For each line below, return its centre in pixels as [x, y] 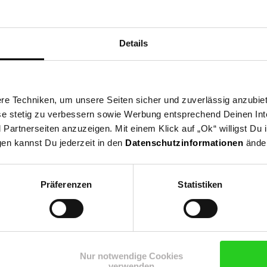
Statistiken [200, 185]
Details [133, 44]
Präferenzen [66, 185]
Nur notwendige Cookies [132, 256]
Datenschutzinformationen [184, 143]
